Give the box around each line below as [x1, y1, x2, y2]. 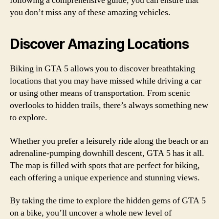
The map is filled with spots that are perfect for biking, [10, 159, 200, 171]
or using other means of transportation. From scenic [10, 88, 190, 99]
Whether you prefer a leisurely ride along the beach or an [10, 135, 208, 147]
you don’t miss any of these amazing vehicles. [10, 7, 171, 18]
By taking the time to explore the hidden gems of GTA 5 [10, 195, 206, 206]
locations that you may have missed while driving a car [10, 75, 201, 87]
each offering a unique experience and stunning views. [10, 172, 200, 183]
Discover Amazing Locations [10, 36, 189, 52]
